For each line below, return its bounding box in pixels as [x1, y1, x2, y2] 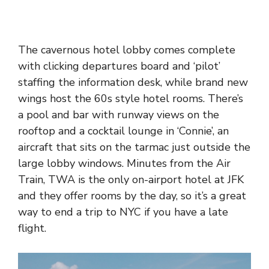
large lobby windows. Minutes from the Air [18, 156, 231, 171]
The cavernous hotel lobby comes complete [18, 42, 235, 57]
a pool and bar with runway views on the [18, 107, 219, 122]
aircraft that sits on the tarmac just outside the [18, 139, 250, 154]
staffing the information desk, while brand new [18, 74, 248, 89]
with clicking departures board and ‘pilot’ [18, 58, 220, 73]
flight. [18, 220, 46, 235]
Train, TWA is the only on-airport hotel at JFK [18, 172, 244, 187]
